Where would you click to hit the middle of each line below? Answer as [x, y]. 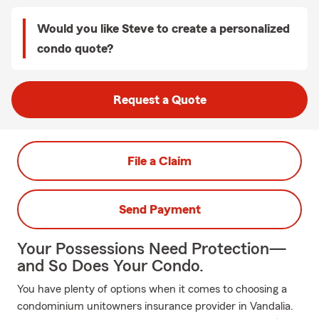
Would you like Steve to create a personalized [163, 28]
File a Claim [159, 161]
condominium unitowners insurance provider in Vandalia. [155, 306]
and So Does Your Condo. [110, 266]
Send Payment [159, 209]
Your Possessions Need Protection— [152, 249]
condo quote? [75, 48]
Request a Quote [159, 100]
